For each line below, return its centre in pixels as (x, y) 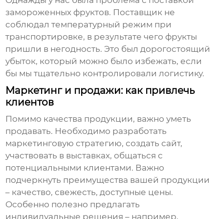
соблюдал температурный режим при (89, 25)
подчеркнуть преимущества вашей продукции (108, 180)
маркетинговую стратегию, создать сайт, (94, 143)
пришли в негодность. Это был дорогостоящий (108, 49)
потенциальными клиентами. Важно (85, 168)
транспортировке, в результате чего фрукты (101, 37)
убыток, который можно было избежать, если (104, 61)
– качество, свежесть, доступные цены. (89, 192)
